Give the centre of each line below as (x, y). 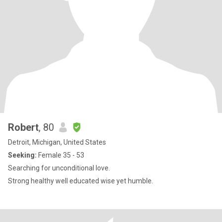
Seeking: (22, 155)
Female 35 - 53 (60, 155)
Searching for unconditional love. (59, 168)
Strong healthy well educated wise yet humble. (81, 181)
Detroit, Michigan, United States (57, 142)
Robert (23, 127)
